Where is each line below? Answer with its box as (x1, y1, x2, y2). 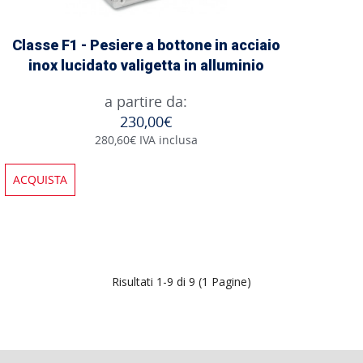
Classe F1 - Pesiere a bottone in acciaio (11, 36, 280, 53)
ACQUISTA (13, 171, 67, 187)
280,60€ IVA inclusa (94, 131, 198, 147)
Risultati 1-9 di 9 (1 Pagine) (112, 273, 251, 289)
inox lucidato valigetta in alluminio (28, 56, 264, 74)
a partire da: (105, 91, 187, 111)
